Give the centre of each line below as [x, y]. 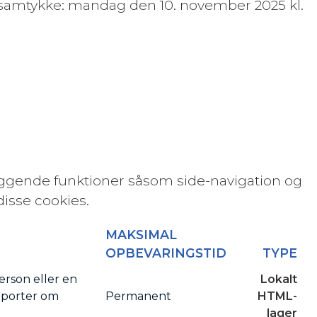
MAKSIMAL [141, 235]
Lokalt [279, 279]
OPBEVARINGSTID [166, 253]
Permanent [138, 296]
